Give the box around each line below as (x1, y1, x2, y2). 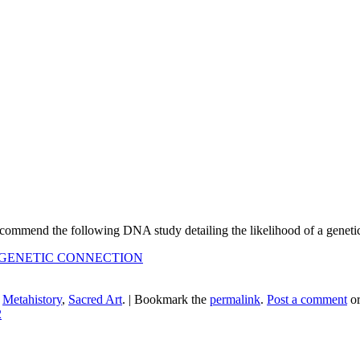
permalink (210, 292, 260, 306)
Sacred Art (68, 292, 122, 306)
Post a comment (267, 292, 347, 306)
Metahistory (2, 292, 62, 306)
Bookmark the (134, 292, 210, 306)
